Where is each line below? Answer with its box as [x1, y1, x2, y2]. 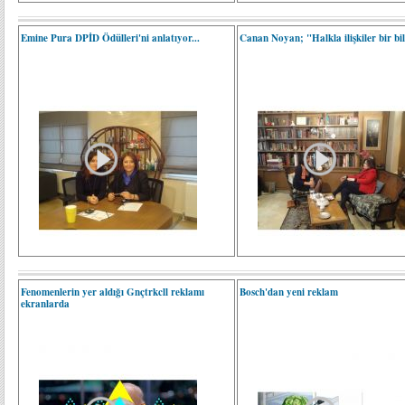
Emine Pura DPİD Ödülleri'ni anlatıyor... [21, 31, 200, 45]
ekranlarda [21, 297, 70, 311]
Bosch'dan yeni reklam [240, 285, 339, 299]
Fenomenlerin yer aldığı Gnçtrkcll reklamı [21, 285, 204, 299]
